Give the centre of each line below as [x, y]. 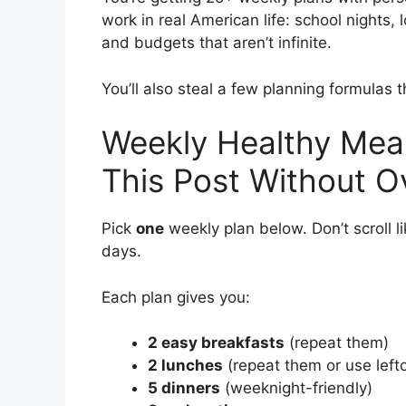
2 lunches [185, 366]
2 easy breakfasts [216, 343]
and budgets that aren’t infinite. [217, 43]
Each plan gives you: [176, 297]
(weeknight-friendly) [296, 388]
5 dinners [184, 388]
